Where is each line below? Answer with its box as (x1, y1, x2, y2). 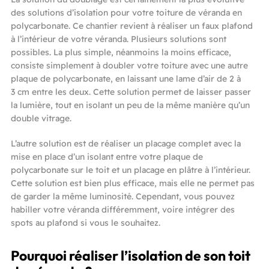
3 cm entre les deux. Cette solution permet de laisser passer (11, 86, 251, 97)
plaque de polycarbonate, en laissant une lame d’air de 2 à (11, 73, 241, 84)
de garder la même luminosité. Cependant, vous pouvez (11, 190, 235, 202)
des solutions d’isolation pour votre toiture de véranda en (11, 7, 242, 18)
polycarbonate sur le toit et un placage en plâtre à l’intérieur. (11, 164, 250, 175)
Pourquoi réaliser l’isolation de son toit (11, 246, 250, 264)
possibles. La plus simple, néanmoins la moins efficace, (11, 46, 231, 58)
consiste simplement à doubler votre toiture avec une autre (11, 59, 248, 71)
